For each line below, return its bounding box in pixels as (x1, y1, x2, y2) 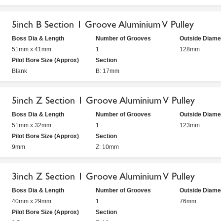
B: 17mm (96, 68, 119, 74)
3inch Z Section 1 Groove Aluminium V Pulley (12, 171, 195, 182)
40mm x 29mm (12, 198, 51, 205)
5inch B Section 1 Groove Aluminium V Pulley (12, 19, 194, 30)
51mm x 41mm (12, 46, 51, 53)
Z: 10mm (96, 144, 119, 150)
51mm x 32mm (12, 122, 51, 129)
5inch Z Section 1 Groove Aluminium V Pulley (12, 95, 195, 106)
